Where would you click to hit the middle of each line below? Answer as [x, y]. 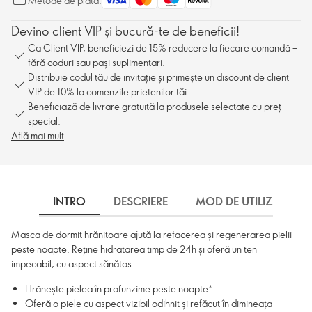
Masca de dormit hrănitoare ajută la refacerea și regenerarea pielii [151, 234]
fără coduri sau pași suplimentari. [96, 62]
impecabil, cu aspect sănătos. [73, 264]
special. [44, 121]
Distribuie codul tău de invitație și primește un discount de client [158, 77]
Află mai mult [38, 135]
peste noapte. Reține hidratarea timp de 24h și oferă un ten [134, 249]
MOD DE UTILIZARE [244, 201]
